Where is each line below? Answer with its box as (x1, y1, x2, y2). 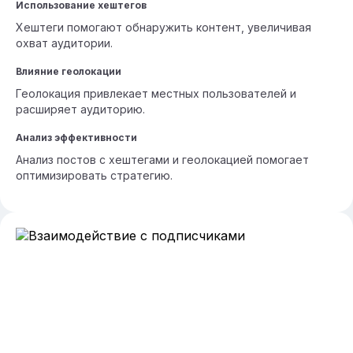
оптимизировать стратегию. (16, 169, 173, 182)
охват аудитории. (16, 36, 113, 50)
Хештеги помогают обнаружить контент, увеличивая (16, 20, 311, 34)
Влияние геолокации (16, 65, 121, 77)
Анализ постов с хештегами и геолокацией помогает (16, 153, 309, 166)
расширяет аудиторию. (16, 102, 145, 116)
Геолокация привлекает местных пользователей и (16, 87, 296, 100)
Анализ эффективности (16, 132, 137, 143)
